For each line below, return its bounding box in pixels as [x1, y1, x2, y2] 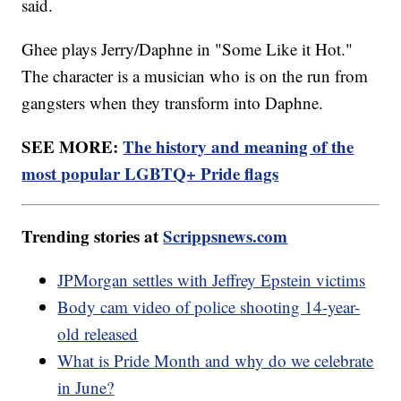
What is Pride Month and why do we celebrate [57, 349, 374, 372]
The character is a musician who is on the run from [21, 64, 369, 88]
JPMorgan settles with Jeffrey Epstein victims [57, 269, 366, 292]
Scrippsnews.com [163, 224, 288, 249]
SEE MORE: [21, 134, 124, 159]
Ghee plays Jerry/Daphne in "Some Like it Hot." [21, 38, 354, 61]
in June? [57, 376, 115, 399]
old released [57, 322, 139, 346]
